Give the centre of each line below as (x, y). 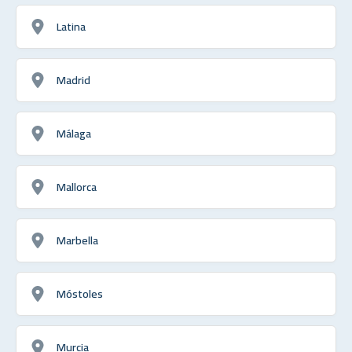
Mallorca (77, 187)
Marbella (77, 240)
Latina (71, 27)
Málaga (74, 134)
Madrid (73, 80)
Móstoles (80, 294)
